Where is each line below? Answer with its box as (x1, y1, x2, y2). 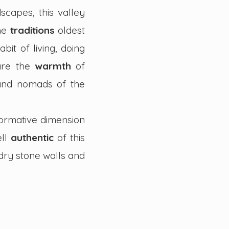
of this (57, 131, 85, 144)
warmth (34, 60, 76, 72)
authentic (11, 131, 57, 144)
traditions (10, 24, 55, 36)
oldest (54, 24, 85, 36)
